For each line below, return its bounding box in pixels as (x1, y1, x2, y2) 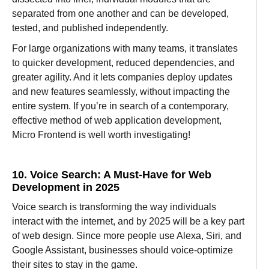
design (43, 230, 71, 241)
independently (106, 22, 166, 33)
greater (12, 71, 42, 82)
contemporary (169, 100, 226, 111)
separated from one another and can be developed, (12, 8, 229, 19)
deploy (167, 71, 196, 82)
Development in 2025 (12, 181, 119, 193)
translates (196, 43, 238, 53)
